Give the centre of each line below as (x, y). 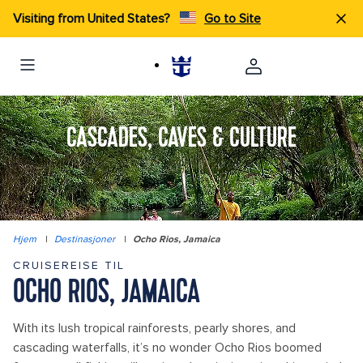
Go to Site (233, 19)
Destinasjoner (85, 239)
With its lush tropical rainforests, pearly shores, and (154, 328)
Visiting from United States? (93, 19)
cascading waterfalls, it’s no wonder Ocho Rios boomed (167, 348)
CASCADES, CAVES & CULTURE (181, 139)
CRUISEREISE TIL (69, 265)
